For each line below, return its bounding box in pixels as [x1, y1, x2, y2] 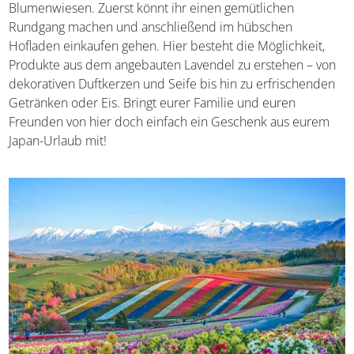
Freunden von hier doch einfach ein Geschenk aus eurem [9, 113, 330, 131]
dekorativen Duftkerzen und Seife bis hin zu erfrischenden [9, 75, 336, 93]
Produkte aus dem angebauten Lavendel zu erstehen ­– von [9, 56, 337, 74]
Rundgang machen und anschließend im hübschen [9, 18, 293, 36]
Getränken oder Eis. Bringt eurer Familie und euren [9, 94, 296, 112]
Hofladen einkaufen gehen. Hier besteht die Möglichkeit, [9, 37, 326, 55]
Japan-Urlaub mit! [9, 132, 107, 150]
